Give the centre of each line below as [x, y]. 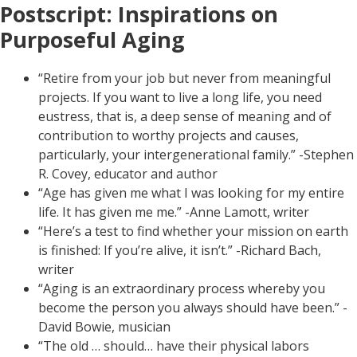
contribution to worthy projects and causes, [169, 135]
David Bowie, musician [104, 326]
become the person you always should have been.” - [193, 307]
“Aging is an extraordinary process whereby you [182, 288]
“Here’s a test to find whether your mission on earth [193, 231]
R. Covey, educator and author [128, 173]
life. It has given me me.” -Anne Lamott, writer [174, 212]
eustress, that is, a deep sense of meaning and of [185, 116]
